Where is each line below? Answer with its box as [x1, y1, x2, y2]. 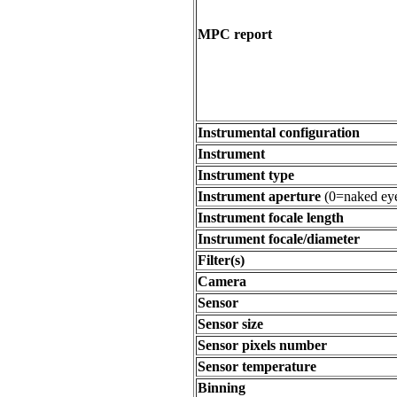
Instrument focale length [198, 210, 344, 225]
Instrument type [198, 167, 294, 183]
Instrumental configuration [198, 125, 360, 140]
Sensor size [198, 316, 263, 331]
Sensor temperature [198, 359, 316, 374]
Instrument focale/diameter [198, 231, 360, 246]
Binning [198, 380, 245, 395]
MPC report [198, 27, 272, 42]
